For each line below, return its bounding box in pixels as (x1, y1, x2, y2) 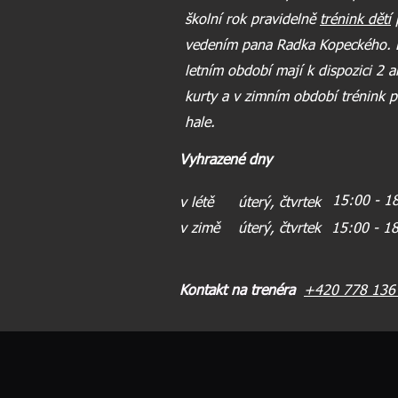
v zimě (179, 222, 219, 236)
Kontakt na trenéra (179, 284, 304, 298)
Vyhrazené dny (179, 154, 276, 168)
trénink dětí (320, 13, 391, 28)
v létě (179, 196, 227, 211)
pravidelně (251, 13, 320, 28)
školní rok (185, 13, 251, 28)
